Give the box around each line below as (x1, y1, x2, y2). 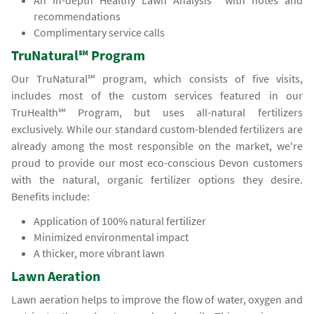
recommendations (34, 9, 121, 24)
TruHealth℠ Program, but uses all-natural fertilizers (11, 105, 303, 120)
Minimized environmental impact (34, 230, 189, 245)
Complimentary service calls (34, 25, 165, 40)
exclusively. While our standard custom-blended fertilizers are (11, 122, 303, 137)
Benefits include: (11, 189, 90, 204)
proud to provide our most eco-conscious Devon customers (11, 156, 303, 170)
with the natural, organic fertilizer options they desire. (11, 172, 303, 187)
